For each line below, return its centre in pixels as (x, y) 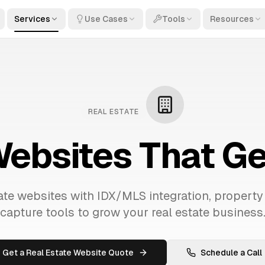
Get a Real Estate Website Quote (68, 253)
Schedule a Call (231, 253)
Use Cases (106, 19)
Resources (232, 19)
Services (32, 19)
